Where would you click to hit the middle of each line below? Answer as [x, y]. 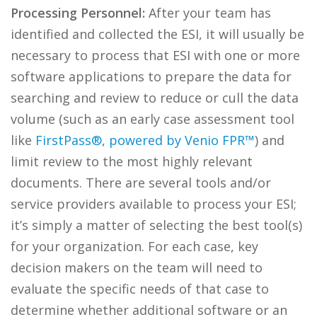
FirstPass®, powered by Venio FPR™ [145, 140]
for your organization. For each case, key [134, 246]
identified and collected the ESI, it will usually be [157, 34]
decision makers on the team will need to [137, 267]
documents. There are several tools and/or [141, 183]
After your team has [208, 13]
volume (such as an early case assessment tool [152, 119]
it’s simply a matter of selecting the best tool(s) [156, 225]
